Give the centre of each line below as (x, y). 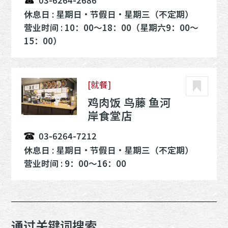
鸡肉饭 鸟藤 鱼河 (130, 102)
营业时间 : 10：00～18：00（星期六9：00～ (111, 28)
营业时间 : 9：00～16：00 (75, 164)
